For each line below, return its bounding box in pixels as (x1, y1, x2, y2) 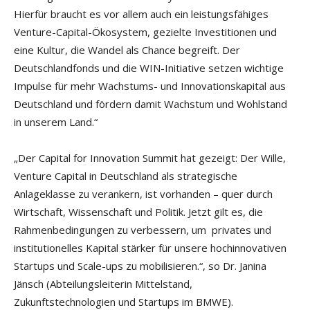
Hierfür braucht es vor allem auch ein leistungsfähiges (14, 6, 268, 21)
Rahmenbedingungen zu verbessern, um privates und (14, 222, 271, 237)
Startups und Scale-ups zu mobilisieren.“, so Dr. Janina (14, 258, 266, 273)
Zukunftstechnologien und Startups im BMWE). (14, 294, 233, 309)
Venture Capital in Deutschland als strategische (14, 168, 237, 183)
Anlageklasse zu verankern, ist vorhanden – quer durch (14, 186, 273, 201)
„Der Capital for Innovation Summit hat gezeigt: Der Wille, (14, 150, 286, 165)
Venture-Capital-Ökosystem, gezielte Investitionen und (14, 24, 277, 39)
